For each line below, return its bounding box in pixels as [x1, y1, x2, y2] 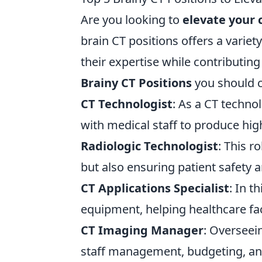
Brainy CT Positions [81, 75, 192, 91]
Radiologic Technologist [81, 138, 218, 154]
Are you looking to [81, 12, 182, 27]
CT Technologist [81, 96, 173, 112]
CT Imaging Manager [81, 222, 204, 238]
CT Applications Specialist [81, 180, 229, 196]
